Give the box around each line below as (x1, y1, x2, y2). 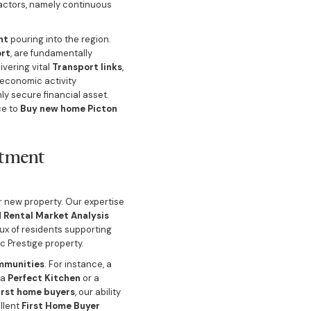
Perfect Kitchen (7, 272, 81, 284)
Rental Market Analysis (3, 210, 109, 221)
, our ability (74, 286, 121, 298)
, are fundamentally (10, 47, 92, 59)
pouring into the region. (8, 33, 111, 45)
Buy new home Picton (19, 103, 117, 115)
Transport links (51, 61, 122, 73)
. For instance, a (44, 258, 112, 270)
